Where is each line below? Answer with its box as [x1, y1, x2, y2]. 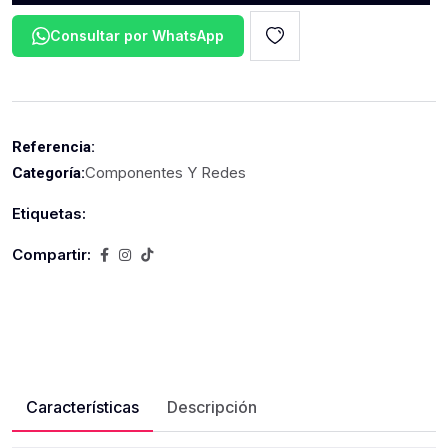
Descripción [167, 397, 257, 417]
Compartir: [12, 245, 91, 264]
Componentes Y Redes [85, 163, 246, 182]
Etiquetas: [12, 204, 86, 223]
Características [26, 397, 139, 417]
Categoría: [12, 164, 85, 182]
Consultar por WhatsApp [50, 27, 224, 44]
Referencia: [12, 138, 95, 156]
